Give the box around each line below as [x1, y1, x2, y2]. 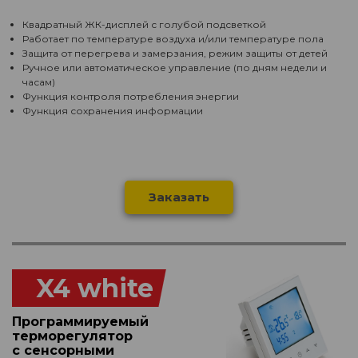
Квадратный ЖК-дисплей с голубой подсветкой [22, 18, 266, 30]
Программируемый [12, 314, 149, 329]
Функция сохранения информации [22, 105, 203, 117]
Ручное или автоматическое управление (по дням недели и [22, 62, 327, 74]
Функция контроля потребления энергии [22, 90, 239, 102]
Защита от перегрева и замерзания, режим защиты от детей [22, 47, 328, 59]
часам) [22, 76, 55, 88]
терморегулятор [12, 328, 133, 344]
